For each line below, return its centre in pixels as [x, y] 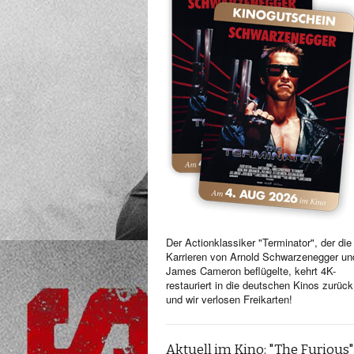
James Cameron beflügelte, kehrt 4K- [251, 271]
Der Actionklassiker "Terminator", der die [259, 242]
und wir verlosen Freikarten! [229, 299]
